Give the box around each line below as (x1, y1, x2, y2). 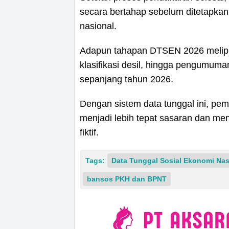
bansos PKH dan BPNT (87, 175, 167, 184)
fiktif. (80, 127, 99, 138)
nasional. (80, 21, 117, 32)
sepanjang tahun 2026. (80, 74, 173, 85)
